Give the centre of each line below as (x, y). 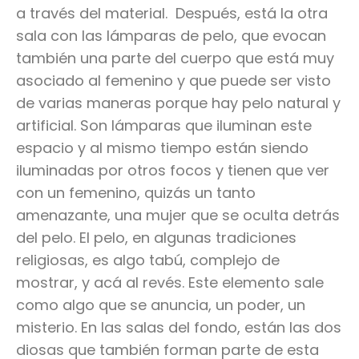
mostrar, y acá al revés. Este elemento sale (170, 283)
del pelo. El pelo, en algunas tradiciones (156, 238)
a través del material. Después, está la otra (172, 14)
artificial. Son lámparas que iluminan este (164, 126)
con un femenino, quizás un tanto (136, 193)
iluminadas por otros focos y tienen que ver (173, 171)
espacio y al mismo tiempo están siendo (162, 148)
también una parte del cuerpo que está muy (175, 58)
